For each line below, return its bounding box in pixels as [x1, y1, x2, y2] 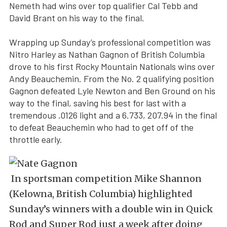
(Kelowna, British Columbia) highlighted [9, 187, 193, 200]
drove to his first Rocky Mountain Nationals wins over [9, 60, 215, 72]
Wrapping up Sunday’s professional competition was [9, 36, 211, 48]
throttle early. [9, 133, 62, 145]
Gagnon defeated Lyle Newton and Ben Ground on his [9, 85, 215, 96]
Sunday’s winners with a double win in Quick [9, 203, 213, 215]
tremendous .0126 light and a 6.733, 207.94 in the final [9, 109, 217, 121]
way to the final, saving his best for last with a [9, 97, 186, 108]
